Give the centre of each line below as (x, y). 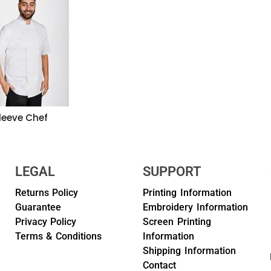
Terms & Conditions (58, 236)
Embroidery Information (195, 207)
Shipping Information (189, 251)
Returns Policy (47, 193)
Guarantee (38, 207)
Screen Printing (177, 222)
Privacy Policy (46, 222)
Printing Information (187, 193)
